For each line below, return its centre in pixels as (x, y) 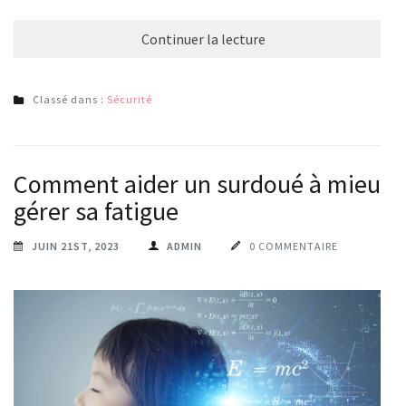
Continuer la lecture (203, 39)
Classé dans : (70, 99)
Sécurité (130, 99)
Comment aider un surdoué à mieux (203, 184)
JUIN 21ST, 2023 (76, 246)
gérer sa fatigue (96, 211)
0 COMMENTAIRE (294, 246)
